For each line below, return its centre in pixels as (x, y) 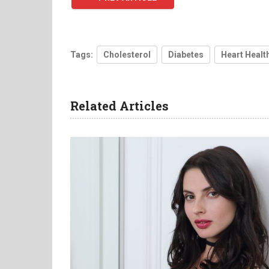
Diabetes (186, 55)
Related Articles (119, 106)
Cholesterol (127, 55)
